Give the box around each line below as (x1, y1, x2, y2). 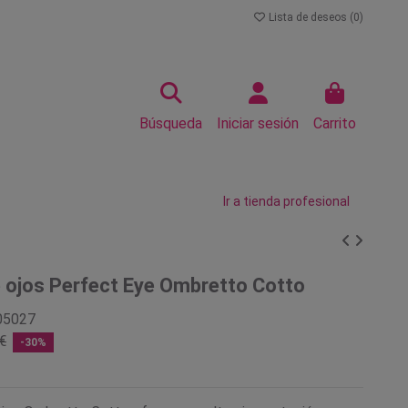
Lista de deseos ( (266, 11, 353, 24)
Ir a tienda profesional (223, 194, 350, 209)
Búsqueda (139, 115, 202, 132)
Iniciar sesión (217, 115, 299, 132)
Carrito (313, 115, 356, 132)
